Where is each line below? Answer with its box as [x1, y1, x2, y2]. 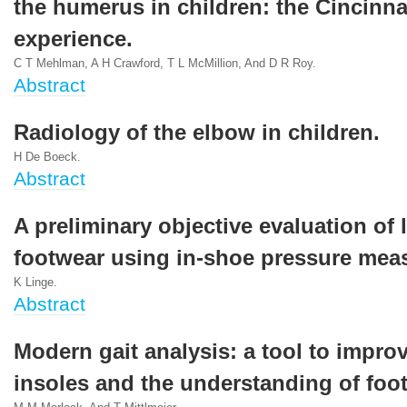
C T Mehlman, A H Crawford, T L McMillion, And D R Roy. [14, 57, 316, 70]
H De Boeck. [14, 151, 81, 164]
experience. [14, 27, 133, 51]
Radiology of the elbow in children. [14, 121, 380, 144]
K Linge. [14, 276, 57, 289]
